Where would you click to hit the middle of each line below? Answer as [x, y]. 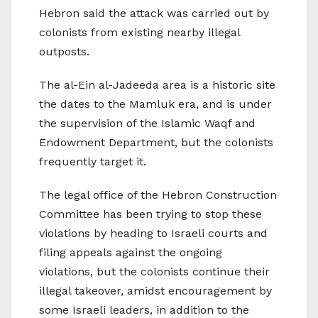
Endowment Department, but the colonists [156, 143]
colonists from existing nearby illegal [139, 33]
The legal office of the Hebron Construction [158, 195]
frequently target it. [93, 162]
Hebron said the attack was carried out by [154, 13]
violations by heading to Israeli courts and [153, 234]
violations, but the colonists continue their [154, 272]
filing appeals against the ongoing [131, 253]
